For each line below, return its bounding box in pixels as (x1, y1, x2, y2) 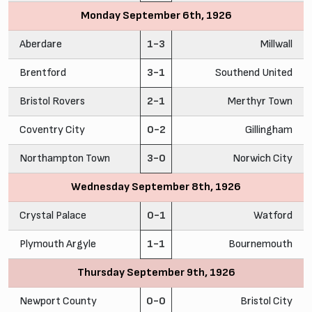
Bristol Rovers (19, 94, 85, 108)
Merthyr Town (228, 94, 292, 108)
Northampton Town (19, 151, 110, 165)
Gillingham (245, 123, 292, 136)
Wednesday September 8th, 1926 (71, 180, 241, 194)
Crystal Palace (19, 208, 86, 222)
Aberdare (19, 37, 62, 51)
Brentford (19, 65, 66, 79)
